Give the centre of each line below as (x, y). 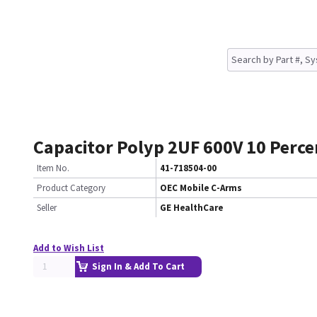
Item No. (53, 168)
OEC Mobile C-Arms (201, 188)
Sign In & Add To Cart (138, 266)
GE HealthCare (191, 208)
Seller (47, 208)
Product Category (71, 188)
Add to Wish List (69, 248)
